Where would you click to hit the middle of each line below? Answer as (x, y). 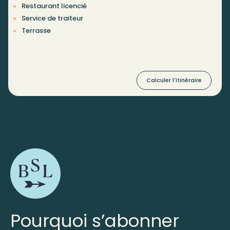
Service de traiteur (52, 18)
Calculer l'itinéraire (174, 80)
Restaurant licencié (54, 6)
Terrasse (36, 31)
